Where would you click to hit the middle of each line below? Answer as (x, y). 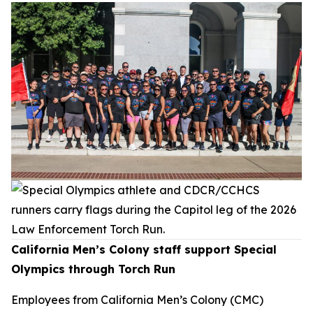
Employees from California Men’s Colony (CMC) (137, 299)
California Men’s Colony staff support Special (144, 249)
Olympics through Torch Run (93, 269)
